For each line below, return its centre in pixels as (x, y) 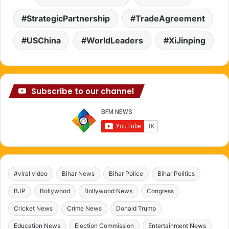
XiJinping (187, 40)
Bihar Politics (176, 173)
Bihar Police (126, 173)
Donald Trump (136, 208)
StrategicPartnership (68, 18)
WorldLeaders (114, 40)
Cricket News (33, 208)
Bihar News (78, 173)
